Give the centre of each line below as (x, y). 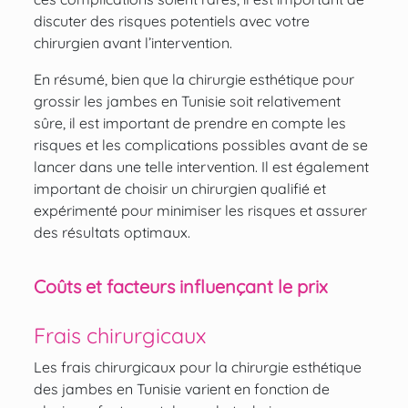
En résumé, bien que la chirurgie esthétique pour (194, 80)
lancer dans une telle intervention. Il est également (201, 167)
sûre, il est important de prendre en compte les (189, 123)
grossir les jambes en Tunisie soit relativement (187, 102)
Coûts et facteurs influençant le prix (180, 287)
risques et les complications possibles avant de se (200, 145)
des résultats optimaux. (112, 233)
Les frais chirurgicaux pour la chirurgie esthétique (197, 367)
